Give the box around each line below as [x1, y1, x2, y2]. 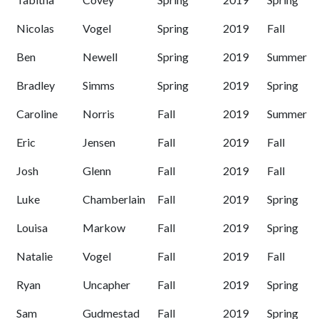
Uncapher [83, 278, 130, 292]
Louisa [16, 221, 48, 235]
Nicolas [16, 21, 54, 36]
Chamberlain [83, 192, 145, 206]
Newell [83, 50, 117, 64]
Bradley [16, 78, 55, 93]
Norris [83, 107, 115, 121]
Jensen [83, 135, 115, 150]
